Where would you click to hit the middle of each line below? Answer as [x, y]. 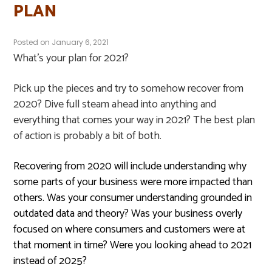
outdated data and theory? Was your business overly [128, 214]
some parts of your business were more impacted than [133, 182]
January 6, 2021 [80, 42]
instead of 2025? [50, 261]
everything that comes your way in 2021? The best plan [134, 120]
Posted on [32, 42]
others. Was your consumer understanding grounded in [133, 198]
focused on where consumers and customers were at [130, 229]
